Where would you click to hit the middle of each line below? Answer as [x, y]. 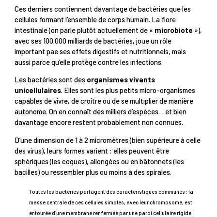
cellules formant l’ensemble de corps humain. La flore [95, 19]
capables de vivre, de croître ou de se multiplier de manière [104, 101]
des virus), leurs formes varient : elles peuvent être [92, 150]
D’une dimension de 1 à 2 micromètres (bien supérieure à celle [108, 140]
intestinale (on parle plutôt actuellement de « [85, 30]
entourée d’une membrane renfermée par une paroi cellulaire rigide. [111, 213]
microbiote [174, 30]
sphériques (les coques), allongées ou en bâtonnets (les [99, 161]
